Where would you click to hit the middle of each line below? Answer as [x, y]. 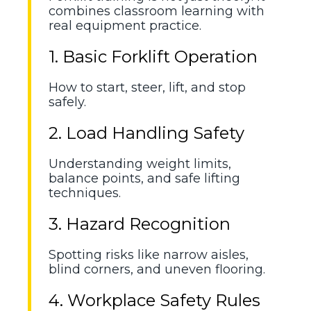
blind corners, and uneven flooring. [157, 269]
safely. [67, 102]
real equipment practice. [125, 25]
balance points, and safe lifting [144, 178]
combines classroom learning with [157, 11]
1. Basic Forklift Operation [153, 56]
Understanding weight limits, [140, 163]
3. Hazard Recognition [140, 224]
